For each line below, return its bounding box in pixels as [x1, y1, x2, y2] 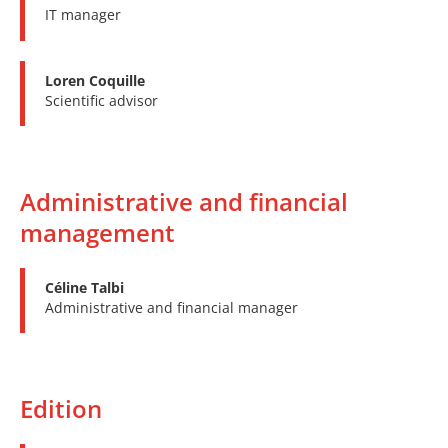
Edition [20, 392, 102, 426]
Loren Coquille [45, 70, 145, 90]
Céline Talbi [45, 278, 124, 298]
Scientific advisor [45, 90, 158, 110]
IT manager [45, 5, 121, 25]
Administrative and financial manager [45, 298, 298, 318]
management [20, 216, 175, 250]
